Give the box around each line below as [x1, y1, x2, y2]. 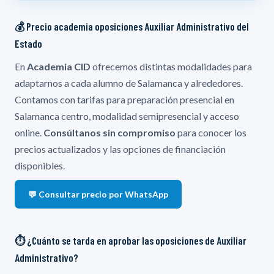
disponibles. [15, 159, 65, 171]
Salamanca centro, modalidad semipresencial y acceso [15, 109, 239, 122]
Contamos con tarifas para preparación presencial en [15, 93, 234, 105]
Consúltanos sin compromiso [43, 126, 176, 138]
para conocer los [176, 126, 246, 138]
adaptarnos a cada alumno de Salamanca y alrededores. [15, 76, 243, 89]
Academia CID [27, 60, 91, 72]
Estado [15, 37, 42, 50]
